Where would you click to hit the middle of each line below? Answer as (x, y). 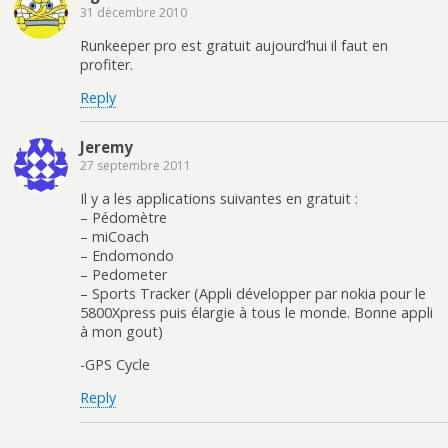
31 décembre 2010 (133, 13)
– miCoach (114, 236)
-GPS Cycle (115, 365)
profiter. (106, 64)
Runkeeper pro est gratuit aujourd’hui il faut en (234, 45)
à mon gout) (121, 331)
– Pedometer (123, 274)
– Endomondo (127, 255)
